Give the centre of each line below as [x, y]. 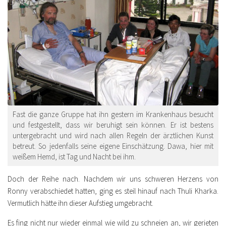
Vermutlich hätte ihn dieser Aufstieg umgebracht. [80, 203]
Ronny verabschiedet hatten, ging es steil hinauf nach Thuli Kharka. [113, 191]
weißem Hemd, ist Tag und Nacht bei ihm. [74, 156]
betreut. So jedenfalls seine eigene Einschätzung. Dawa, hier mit [113, 146]
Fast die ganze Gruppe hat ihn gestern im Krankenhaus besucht [113, 114]
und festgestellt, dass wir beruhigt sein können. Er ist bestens [113, 125]
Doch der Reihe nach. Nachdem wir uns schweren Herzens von [113, 179]
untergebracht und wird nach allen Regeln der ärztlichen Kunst [113, 135]
